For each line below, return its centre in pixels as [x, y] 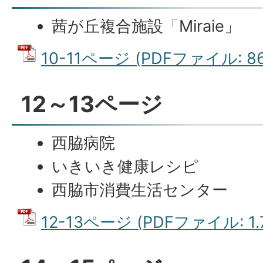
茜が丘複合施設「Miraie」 [146, 26]
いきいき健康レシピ [125, 166]
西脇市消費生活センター [140, 190]
